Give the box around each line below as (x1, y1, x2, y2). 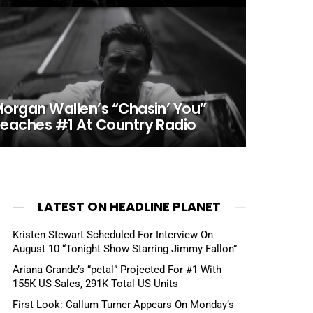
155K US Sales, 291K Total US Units (13, 277, 178, 290)
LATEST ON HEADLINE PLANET (38, 198, 221, 215)
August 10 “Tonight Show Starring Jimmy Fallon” (13, 242, 237, 255)
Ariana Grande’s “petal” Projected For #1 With (13, 263, 221, 276)
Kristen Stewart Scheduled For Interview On (13, 228, 213, 241)
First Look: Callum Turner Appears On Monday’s (13, 298, 234, 311)
